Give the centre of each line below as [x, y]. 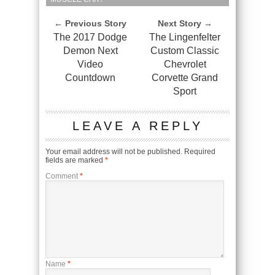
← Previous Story [90, 23]
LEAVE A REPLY [137, 126]
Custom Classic [185, 50]
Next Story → [185, 23]
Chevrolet [185, 64]
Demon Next [90, 50]
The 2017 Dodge [90, 37]
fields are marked [75, 160]
